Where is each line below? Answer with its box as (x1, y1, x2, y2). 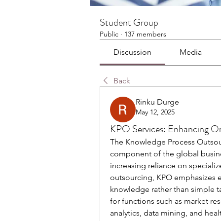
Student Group (100, 15, 158, 30)
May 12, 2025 (136, 108, 175, 117)
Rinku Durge (136, 97, 179, 107)
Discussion (113, 47, 152, 57)
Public (100, 30, 118, 39)
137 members (124, 30, 166, 39)
